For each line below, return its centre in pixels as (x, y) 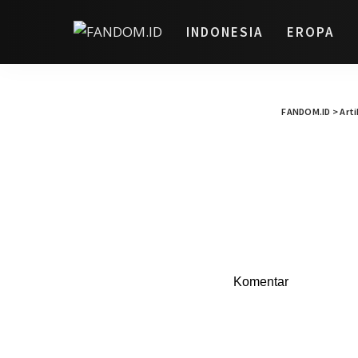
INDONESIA (225, 32)
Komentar (261, 282)
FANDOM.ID (306, 111)
